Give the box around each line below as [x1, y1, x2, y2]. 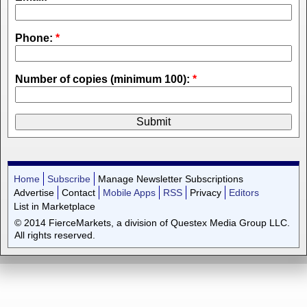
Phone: [15, 32, 56, 44]
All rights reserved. [14, 229, 95, 241]
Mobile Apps [102, 186, 156, 198]
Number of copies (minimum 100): [15, 73, 193, 85]
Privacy [189, 186, 221, 198]
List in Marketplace [13, 200, 95, 212]
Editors [228, 186, 259, 198]
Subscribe [47, 173, 90, 184]
